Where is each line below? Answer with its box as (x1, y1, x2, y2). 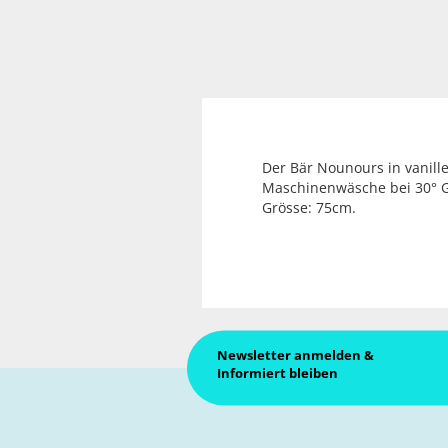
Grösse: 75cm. (262, 198, 356, 217)
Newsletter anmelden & (217, 345, 374, 364)
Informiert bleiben (217, 363, 338, 382)
